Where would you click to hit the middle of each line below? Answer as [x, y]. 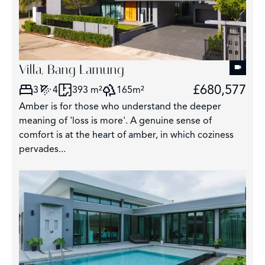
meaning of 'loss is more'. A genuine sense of [115, 121]
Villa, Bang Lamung [71, 70]
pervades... [42, 149]
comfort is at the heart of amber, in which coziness [126, 135]
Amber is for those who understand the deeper [120, 107]
